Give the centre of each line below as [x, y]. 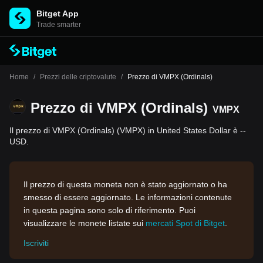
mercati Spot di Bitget [185, 223]
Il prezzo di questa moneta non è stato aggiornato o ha [125, 184]
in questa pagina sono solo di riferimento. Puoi [109, 210]
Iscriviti [36, 243]
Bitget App [58, 14]
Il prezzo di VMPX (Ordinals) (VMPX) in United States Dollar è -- [128, 130]
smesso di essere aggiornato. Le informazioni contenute [128, 197]
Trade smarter [59, 25]
